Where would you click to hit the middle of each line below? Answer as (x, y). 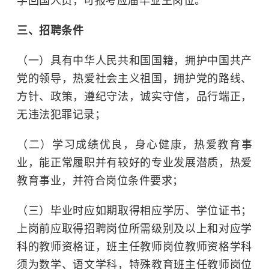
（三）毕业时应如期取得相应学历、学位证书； (134, 211)
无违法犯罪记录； (61, 115)
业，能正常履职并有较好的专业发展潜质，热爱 (134, 163)
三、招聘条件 (50, 31)
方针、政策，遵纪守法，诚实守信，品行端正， (134, 97)
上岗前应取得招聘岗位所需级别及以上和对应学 (134, 229)
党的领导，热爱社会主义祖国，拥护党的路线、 (134, 79)
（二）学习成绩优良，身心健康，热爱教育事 (134, 145)
